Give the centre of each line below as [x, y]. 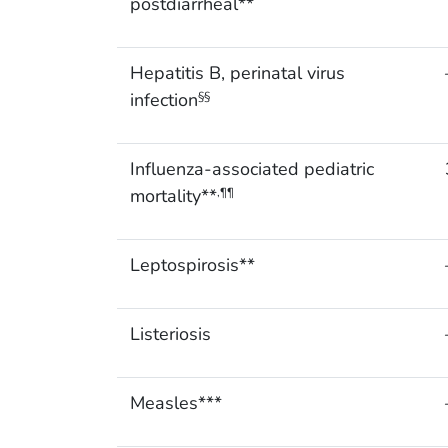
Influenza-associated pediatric [251, 169]
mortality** [173, 196]
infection [163, 100]
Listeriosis [170, 334]
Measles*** [175, 403]
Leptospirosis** [192, 265]
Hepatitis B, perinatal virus [237, 73]
